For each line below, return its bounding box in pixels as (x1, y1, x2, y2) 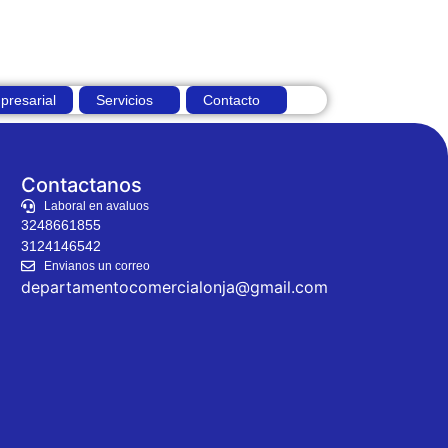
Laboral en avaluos (43, 199, 149, 214)
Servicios (96, 92, 153, 108)
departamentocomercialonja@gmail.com (21, 277, 329, 298)
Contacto (203, 92, 260, 108)
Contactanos (21, 173, 143, 198)
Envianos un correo (43, 259, 150, 274)
